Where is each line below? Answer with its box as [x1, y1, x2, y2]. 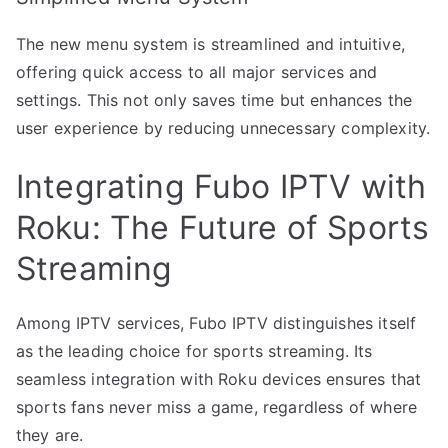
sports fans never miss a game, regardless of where [16, 396, 418, 417]
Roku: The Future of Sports [16, 207, 430, 247]
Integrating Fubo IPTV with [16, 166, 427, 206]
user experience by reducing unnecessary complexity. [16, 117, 431, 138]
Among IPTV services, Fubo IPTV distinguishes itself [16, 312, 417, 333]
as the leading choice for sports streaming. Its [16, 340, 373, 361]
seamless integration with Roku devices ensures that [16, 368, 422, 389]
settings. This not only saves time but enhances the [16, 89, 413, 110]
